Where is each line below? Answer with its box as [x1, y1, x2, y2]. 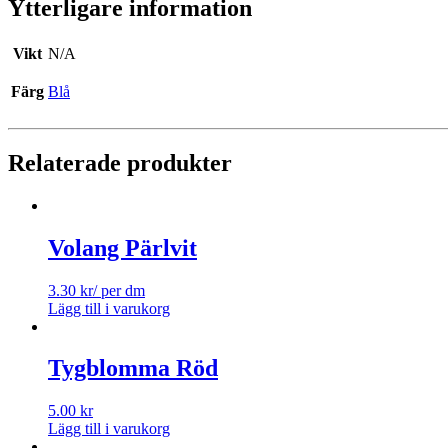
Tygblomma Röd [48, 355, 218, 382]
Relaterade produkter [8, 149, 232, 176]
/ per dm [93, 281, 145, 299]
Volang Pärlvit [48, 234, 197, 261]
